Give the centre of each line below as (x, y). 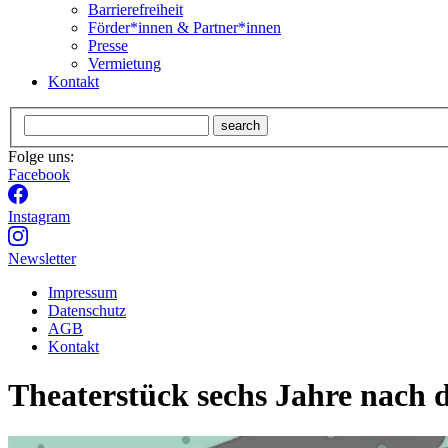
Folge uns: (41, 156)
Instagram (39, 216)
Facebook (39, 174)
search (240, 125)
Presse (108, 46)
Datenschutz (87, 310)
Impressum (82, 292)
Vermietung (124, 64)
